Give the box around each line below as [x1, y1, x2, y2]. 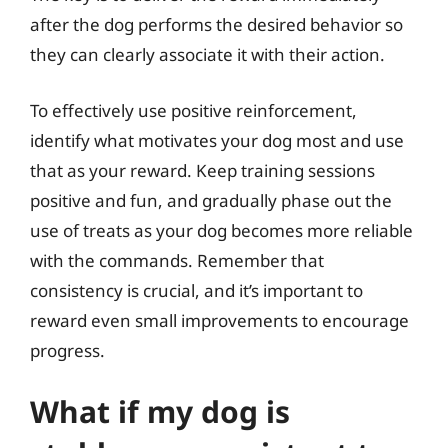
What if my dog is [30, 391, 290, 432]
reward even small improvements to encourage [30, 308, 409, 332]
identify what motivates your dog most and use [30, 128, 404, 152]
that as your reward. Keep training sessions [30, 158, 375, 182]
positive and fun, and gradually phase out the [30, 188, 392, 212]
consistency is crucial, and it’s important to [30, 278, 363, 302]
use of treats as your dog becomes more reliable [30, 218, 413, 242]
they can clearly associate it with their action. [30, 43, 385, 66]
